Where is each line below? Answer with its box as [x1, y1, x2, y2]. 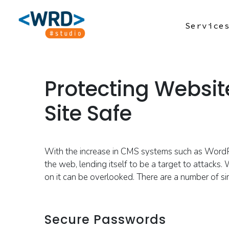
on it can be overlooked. [44, 171, 136, 183]
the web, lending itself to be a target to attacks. [44, 158, 224, 170]
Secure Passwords [44, 211, 166, 228]
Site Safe [44, 99, 132, 128]
